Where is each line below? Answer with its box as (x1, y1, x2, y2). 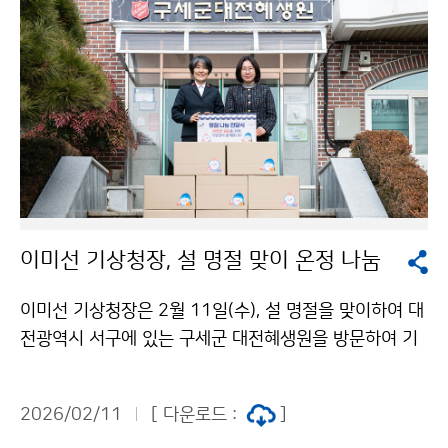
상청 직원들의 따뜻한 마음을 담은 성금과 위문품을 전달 (20, 357, 423, 378)
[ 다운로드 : (151, 405, 237, 426)
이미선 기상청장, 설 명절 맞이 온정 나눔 (20, 248, 381, 274)
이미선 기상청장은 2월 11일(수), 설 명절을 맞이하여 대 (20, 301, 424, 322)
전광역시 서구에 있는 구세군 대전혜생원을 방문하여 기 (20, 329, 418, 350)
